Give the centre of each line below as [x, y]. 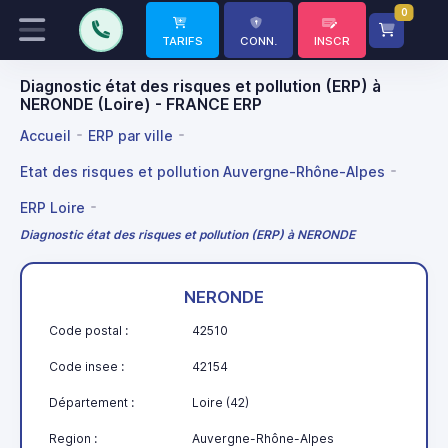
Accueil [45, 135]
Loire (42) [220, 402]
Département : [91, 402]
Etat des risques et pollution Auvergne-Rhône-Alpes [202, 171]
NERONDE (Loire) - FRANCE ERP [141, 104]
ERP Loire [52, 207]
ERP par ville [130, 135]
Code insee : [86, 366]
